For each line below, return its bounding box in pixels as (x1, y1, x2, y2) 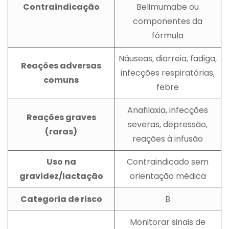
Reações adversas (21, 59, 101, 72)
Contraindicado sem (127, 155, 209, 168)
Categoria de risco (20, 193, 102, 205)
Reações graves (26, 111, 96, 123)
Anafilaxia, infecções (127, 104, 208, 116)
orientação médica (129, 170, 206, 182)
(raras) (45, 125, 77, 138)
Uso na (46, 155, 76, 168)
